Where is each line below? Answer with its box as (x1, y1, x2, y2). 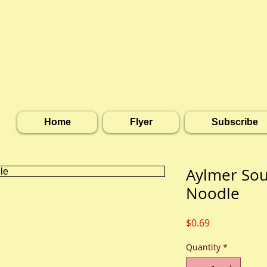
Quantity (185, 241, 221, 253)
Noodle (185, 183, 240, 204)
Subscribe (211, 117, 258, 127)
